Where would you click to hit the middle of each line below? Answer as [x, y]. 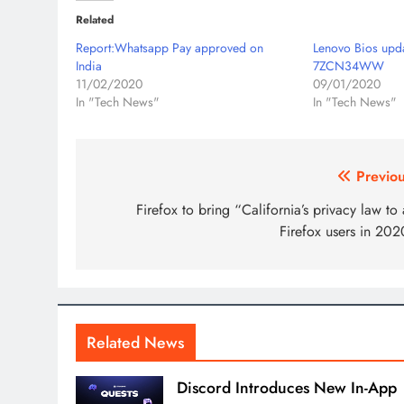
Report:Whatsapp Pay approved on [170, 48]
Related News [136, 343]
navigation [146, 214]
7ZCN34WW [349, 66]
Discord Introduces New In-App [287, 388]
